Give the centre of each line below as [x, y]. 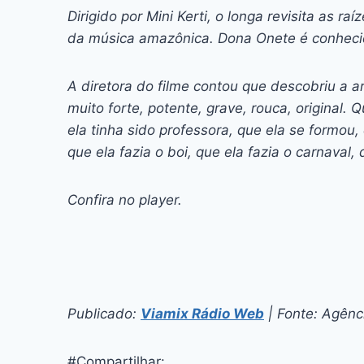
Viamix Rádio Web [202, 314]
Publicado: [104, 314]
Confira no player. [125, 200]
